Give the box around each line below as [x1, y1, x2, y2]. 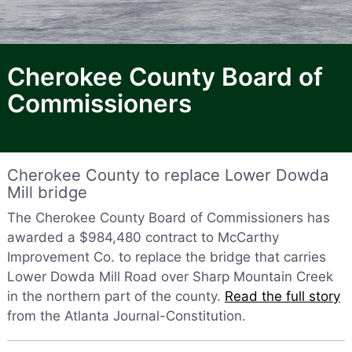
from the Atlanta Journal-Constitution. [6, 308, 246, 324]
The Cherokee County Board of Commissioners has [6, 210, 330, 225]
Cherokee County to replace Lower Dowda [6, 165, 328, 185]
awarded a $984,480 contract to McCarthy [6, 229, 279, 245]
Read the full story [224, 288, 340, 304]
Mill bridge [6, 182, 87, 202]
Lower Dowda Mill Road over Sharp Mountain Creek [6, 269, 333, 284]
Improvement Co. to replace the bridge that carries [6, 249, 326, 265]
